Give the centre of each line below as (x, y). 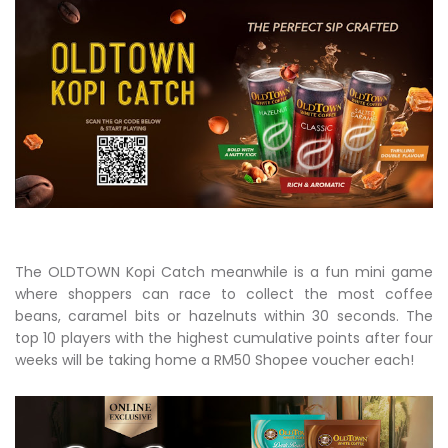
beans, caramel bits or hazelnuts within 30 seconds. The (224, 315)
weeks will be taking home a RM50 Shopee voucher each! (214, 359)
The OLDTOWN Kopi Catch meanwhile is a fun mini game (224, 271)
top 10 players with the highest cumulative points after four (224, 337)
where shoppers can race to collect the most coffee (224, 293)
